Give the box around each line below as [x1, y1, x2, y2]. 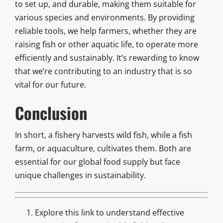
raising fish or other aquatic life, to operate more [14, 38, 198, 50]
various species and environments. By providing [14, 11, 195, 23]
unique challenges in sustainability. [14, 169, 146, 181]
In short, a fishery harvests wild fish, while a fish [14, 129, 192, 140]
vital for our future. [14, 79, 86, 90]
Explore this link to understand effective [34, 207, 184, 218]
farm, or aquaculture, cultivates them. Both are [14, 142, 191, 154]
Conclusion [14, 101, 87, 125]
